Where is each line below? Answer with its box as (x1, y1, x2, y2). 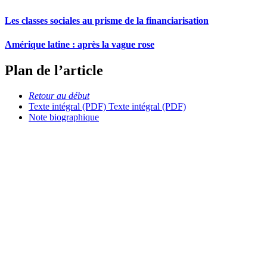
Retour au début (29, 90, 89, 101)
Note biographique (29, 111, 99, 122)
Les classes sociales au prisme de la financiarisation (5, 15, 209, 26)
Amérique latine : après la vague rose (5, 39, 154, 49)
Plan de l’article (5, 63, 103, 79)
